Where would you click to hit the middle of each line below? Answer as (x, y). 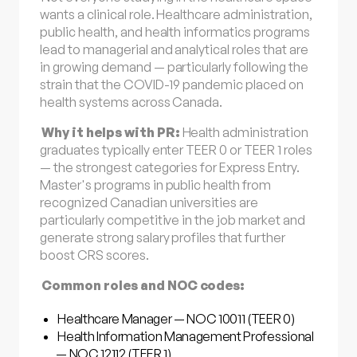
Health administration (245, 133)
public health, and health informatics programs (175, 31)
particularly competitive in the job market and (173, 220)
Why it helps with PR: (112, 133)
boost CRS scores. (94, 255)
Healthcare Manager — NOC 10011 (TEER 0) (176, 319)
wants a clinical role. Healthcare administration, (176, 14)
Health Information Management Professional (186, 337)
